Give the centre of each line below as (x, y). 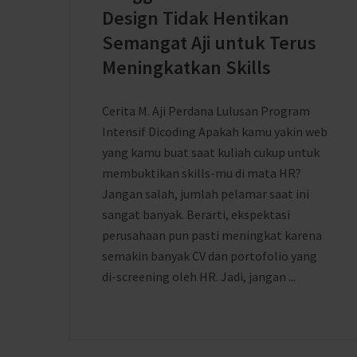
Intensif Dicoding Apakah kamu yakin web (215, 131)
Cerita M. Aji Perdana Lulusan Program (206, 111)
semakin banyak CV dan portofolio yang (210, 256)
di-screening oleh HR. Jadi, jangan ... (199, 277)
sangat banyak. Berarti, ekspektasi (196, 214)
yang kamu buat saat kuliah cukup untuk (211, 152)
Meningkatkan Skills (186, 67)
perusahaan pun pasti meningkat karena (212, 235)
